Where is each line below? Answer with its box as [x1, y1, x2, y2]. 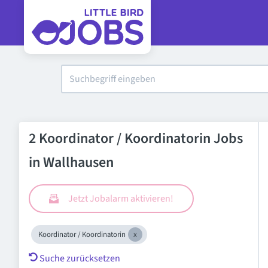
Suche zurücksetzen [39, 252, 120, 265]
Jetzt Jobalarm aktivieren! [68, 192, 173, 205]
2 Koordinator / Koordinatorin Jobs [29, 128, 243, 149]
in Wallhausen [29, 152, 114, 173]
